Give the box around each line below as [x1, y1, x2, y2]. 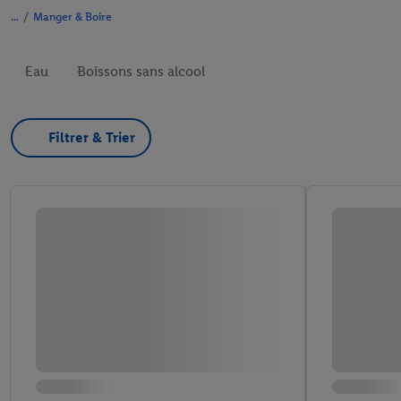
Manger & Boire [33, 10, 112, 23]
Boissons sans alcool [77, 63, 205, 80]
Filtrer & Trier [48, 129, 135, 146]
